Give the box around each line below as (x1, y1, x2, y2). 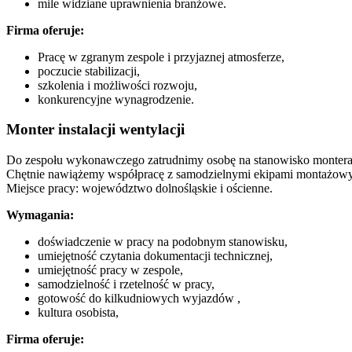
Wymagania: (6, 208, 74, 222)
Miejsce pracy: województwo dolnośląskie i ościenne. (6, 181, 273, 196)
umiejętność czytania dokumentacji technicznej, (38, 249, 273, 263)
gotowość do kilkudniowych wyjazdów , (38, 291, 240, 306)
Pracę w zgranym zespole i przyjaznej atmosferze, (38, 49, 284, 64)
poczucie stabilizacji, (38, 64, 140, 78)
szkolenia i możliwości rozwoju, (38, 78, 197, 92)
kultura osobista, (38, 306, 119, 320)
